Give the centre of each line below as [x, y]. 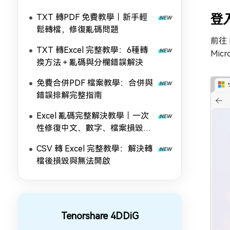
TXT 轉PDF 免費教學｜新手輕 [92, 17]
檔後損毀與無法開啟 [73, 161]
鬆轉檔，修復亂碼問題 [78, 30]
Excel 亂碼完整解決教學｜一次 [93, 116]
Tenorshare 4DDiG [100, 216]
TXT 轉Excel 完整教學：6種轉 [92, 50]
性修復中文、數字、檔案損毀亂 [94, 128]
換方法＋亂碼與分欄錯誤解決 [90, 62]
